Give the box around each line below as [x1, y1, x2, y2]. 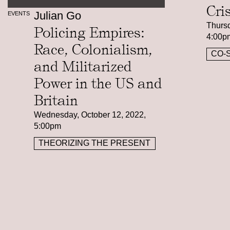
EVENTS [8, 10, 30, 16]
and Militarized [33, 58, 132, 75]
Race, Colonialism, [33, 41, 152, 59]
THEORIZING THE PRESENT [39, 139, 151, 148]
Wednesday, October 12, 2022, [33, 110, 146, 120]
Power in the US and [33, 75, 162, 92]
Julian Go [33, 9, 81, 22]
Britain [33, 92, 78, 109]
